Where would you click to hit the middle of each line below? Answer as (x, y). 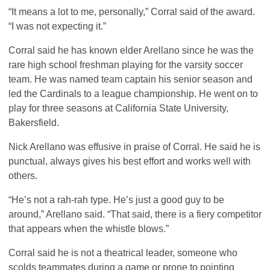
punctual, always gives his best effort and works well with (130, 162)
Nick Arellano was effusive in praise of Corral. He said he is (134, 147)
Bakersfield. (34, 123)
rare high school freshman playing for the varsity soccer (126, 65)
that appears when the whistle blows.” (89, 229)
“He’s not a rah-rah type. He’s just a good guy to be (116, 200)
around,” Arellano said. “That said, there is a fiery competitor (135, 215)
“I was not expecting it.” (57, 27)
